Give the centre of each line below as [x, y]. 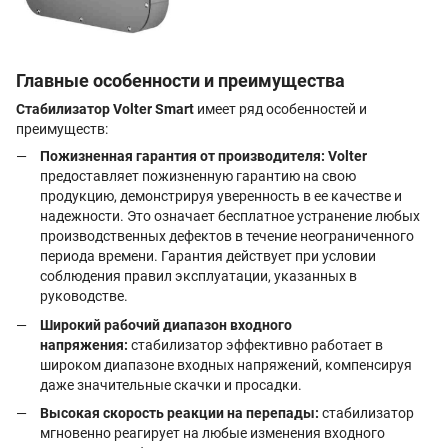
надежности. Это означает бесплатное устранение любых [230, 216]
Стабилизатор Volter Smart [105, 109]
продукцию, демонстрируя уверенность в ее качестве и [221, 196]
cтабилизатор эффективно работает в [255, 344]
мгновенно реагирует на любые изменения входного [212, 432]
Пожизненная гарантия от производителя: [182, 156]
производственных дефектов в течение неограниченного [227, 236]
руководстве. [84, 296]
